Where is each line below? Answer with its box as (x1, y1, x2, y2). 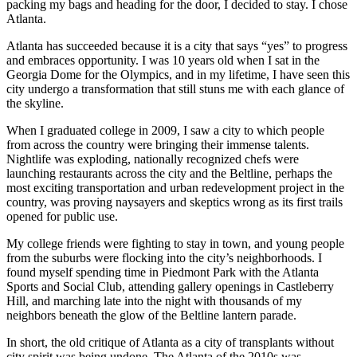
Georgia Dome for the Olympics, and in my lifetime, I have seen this (6, 68, 350, 82)
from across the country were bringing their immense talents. (6, 138, 309, 152)
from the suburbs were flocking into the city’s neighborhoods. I (6, 251, 322, 265)
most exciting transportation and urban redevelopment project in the (6, 181, 344, 195)
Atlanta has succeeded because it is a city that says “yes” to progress (6, 39, 347, 53)
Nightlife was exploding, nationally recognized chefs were (6, 152, 299, 167)
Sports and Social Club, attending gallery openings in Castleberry (6, 280, 334, 294)
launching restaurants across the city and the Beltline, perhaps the (6, 167, 332, 181)
